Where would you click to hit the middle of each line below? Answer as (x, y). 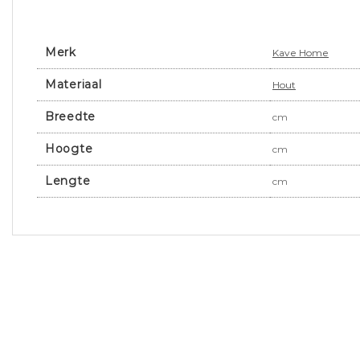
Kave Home (301, 53)
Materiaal (74, 85)
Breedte (70, 117)
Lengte (68, 181)
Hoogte (69, 149)
